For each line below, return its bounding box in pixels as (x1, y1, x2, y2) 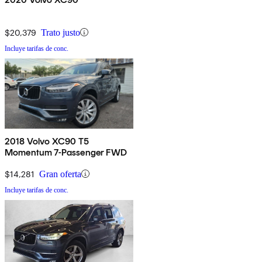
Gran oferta (39, 168, 81, 179)
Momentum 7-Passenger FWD (5, 146, 127, 158)
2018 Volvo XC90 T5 (5, 135, 89, 147)
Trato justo (41, 27, 80, 37)
